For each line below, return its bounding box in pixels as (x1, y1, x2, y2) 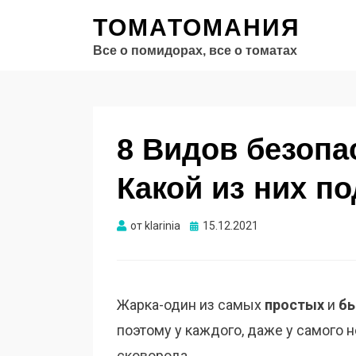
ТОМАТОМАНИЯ (93, 14, 300, 41)
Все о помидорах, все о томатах (93, 44, 297, 57)
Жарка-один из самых (117, 296, 265, 313)
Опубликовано (189, 219, 265, 231)
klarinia (145, 219, 180, 232)
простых (265, 296, 324, 313)
